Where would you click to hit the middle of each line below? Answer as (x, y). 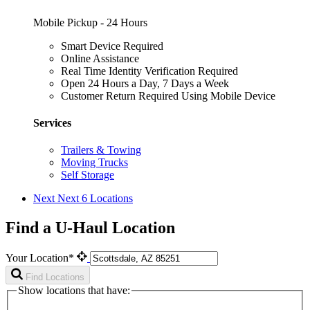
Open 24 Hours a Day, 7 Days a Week (145, 83)
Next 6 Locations (95, 199)
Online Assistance (100, 58)
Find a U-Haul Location (90, 228)
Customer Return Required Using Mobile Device (168, 95)
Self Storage (88, 175)
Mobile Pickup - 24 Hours (90, 22)
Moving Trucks (94, 163)
